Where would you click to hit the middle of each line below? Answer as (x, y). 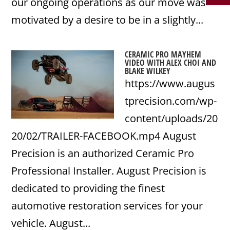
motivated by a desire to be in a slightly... (108, 20)
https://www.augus (170, 83)
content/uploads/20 (171, 118)
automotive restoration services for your (107, 206)
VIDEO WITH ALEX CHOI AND (171, 63)
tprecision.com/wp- (171, 101)
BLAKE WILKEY (148, 71)
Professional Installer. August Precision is (109, 171)
